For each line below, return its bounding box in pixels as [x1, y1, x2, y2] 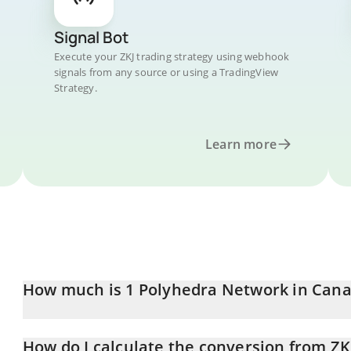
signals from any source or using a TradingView [54, 65, 279, 79]
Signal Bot [54, 27, 128, 48]
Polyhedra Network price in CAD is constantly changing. [23, 319, 300, 334]
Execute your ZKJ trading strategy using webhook [54, 49, 290, 63]
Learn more [205, 136, 277, 153]
